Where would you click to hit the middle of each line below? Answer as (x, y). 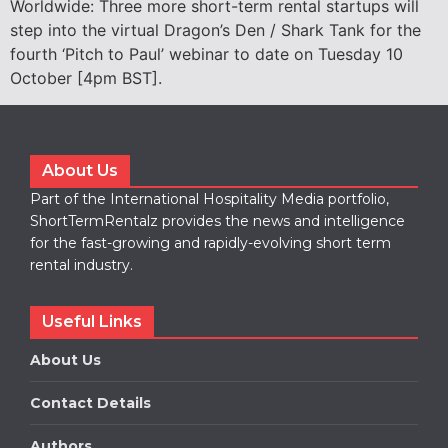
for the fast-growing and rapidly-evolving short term (210, 242)
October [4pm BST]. (86, 78)
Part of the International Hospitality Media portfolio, (209, 198)
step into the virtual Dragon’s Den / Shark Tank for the (215, 30)
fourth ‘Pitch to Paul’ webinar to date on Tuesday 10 (206, 54)
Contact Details (90, 402)
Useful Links (92, 321)
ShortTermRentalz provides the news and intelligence (217, 220)
